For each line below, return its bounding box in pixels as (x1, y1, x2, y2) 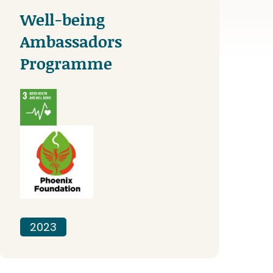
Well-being (20, 8, 105, 30)
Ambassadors (20, 30, 122, 52)
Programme (20, 52, 113, 74)
